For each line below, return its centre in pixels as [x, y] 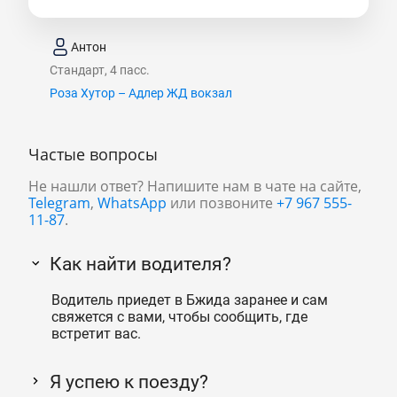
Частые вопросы [93, 155]
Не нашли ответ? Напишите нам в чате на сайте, [195, 187]
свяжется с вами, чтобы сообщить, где [179, 316]
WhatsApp [132, 203]
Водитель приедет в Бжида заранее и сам [189, 300]
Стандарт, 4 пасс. [100, 70]
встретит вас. [96, 333]
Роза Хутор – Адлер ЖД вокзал [141, 93]
